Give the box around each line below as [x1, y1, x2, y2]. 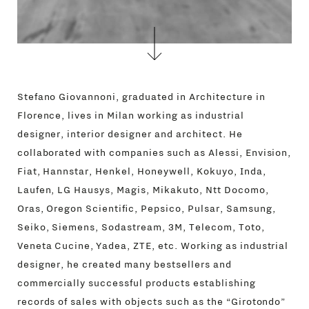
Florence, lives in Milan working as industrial [17, 110, 244, 122]
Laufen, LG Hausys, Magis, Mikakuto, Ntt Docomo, [17, 184, 269, 197]
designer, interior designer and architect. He [17, 128, 243, 141]
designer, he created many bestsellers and [17, 259, 232, 271]
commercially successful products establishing [17, 277, 256, 290]
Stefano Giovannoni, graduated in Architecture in [17, 91, 266, 103]
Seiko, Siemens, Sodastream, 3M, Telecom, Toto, [17, 221, 265, 234]
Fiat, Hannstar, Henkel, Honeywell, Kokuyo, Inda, [17, 166, 266, 178]
